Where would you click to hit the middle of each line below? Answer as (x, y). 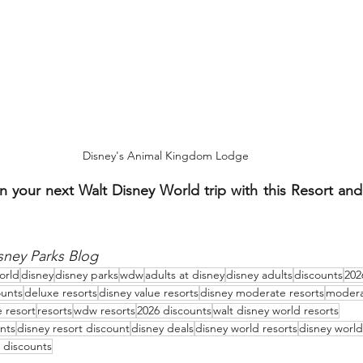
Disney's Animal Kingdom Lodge (165, 156)
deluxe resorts (61, 293)
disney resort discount (73, 329)
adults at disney (185, 275)
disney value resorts (149, 293)
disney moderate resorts (262, 293)
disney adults (259, 275)
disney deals (162, 329)
